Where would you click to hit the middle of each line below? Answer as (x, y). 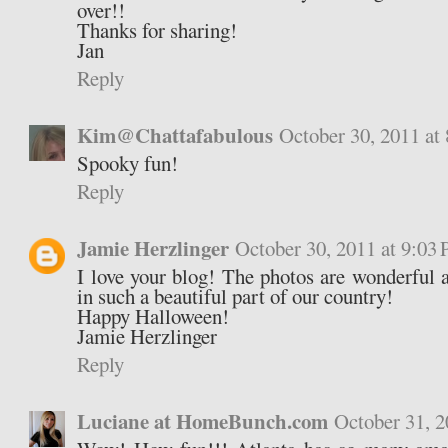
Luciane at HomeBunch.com (203, 421)
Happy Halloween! (153, 316)
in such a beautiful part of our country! (235, 296)
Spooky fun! (128, 163)
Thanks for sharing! (157, 30)
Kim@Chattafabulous (175, 135)
